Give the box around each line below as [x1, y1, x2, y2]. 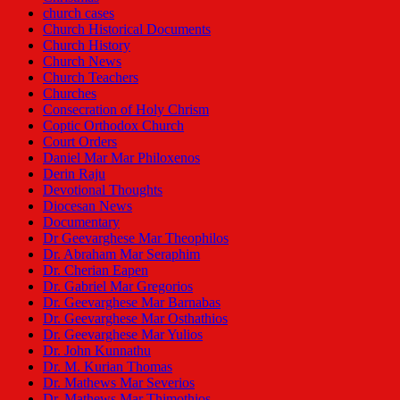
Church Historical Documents [43, 21, 211, 37]
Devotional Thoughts [43, 182, 162, 197]
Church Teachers [43, 70, 138, 85]
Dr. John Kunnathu [43, 343, 151, 358]
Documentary [43, 214, 120, 229]
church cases [43, 5, 114, 21]
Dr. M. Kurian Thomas [43, 359, 172, 374]
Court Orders [43, 134, 117, 149]
